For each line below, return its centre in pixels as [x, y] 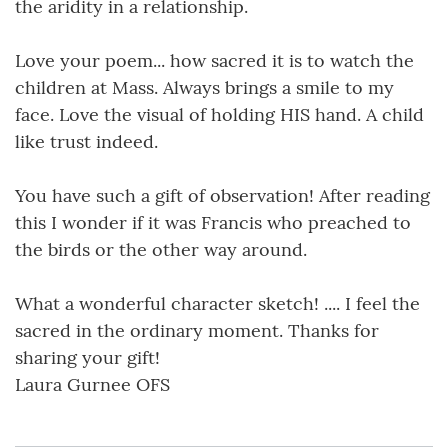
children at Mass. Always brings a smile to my [204, 88]
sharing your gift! [87, 358]
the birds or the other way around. [161, 250]
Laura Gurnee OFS [92, 385]
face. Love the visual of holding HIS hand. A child [219, 115]
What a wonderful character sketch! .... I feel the [217, 304]
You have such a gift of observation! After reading [222, 196]
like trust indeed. [86, 142]
